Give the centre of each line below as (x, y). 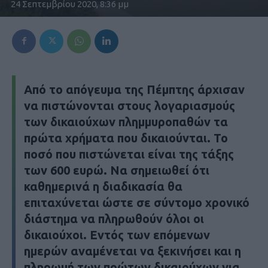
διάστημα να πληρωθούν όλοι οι (114, 218)
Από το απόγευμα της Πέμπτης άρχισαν (134, 89)
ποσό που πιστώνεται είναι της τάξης (129, 154)
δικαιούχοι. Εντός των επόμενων (117, 234)
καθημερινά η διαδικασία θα (103, 186)
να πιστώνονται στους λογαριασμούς (130, 105)
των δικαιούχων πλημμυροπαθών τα (126, 121)
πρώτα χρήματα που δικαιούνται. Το (126, 138)
